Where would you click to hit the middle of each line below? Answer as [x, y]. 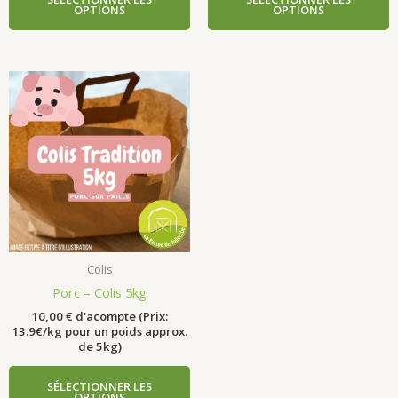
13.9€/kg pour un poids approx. [99, 332]
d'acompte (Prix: [120, 317]
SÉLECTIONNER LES [99, 387]
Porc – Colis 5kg [99, 292]
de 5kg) [99, 347]
